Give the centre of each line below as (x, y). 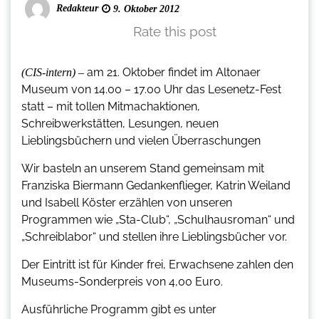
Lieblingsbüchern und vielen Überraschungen (141, 140)
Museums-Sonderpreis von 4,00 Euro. (122, 281)
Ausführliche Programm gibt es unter (119, 309)
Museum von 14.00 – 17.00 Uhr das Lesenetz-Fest (151, 89)
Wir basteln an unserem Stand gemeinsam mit (143, 168)
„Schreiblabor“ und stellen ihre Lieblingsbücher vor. (154, 236)
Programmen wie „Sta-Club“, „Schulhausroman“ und (158, 219)
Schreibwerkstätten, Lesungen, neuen (120, 123)
